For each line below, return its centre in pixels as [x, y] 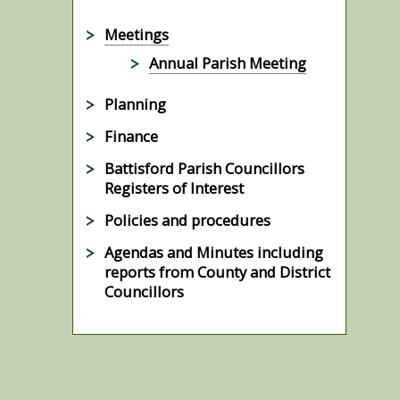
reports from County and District [218, 272]
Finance [132, 137]
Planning [136, 104]
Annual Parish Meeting [228, 63]
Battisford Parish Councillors [205, 169]
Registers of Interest [175, 188]
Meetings [137, 35]
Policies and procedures [188, 221]
